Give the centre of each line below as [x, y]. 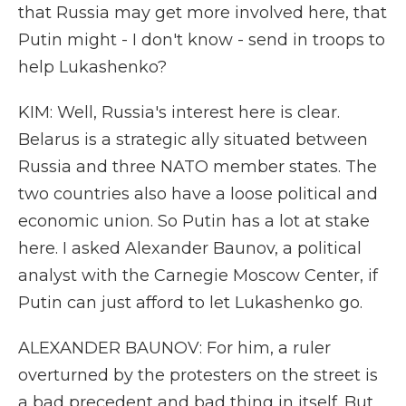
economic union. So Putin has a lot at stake [194, 221]
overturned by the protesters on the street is [198, 375]
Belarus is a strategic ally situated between [193, 140]
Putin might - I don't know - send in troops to [202, 40]
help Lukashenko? [92, 67]
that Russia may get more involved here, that [203, 13]
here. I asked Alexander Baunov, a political [190, 248]
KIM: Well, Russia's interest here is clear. [179, 112]
